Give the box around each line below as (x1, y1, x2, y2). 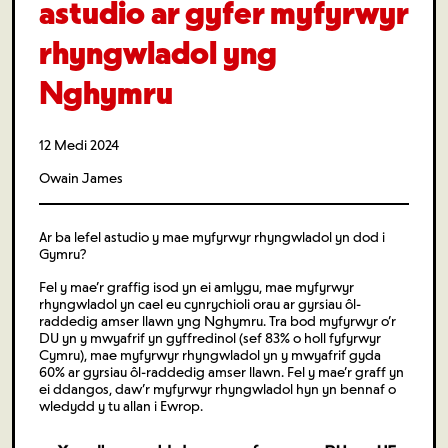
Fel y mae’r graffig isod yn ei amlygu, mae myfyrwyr (39, 278, 354, 296)
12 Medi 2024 (39, 136, 119, 154)
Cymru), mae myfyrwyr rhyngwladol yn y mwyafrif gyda (39, 346, 381, 364)
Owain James (39, 169, 123, 187)
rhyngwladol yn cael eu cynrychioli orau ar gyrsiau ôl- (39, 295, 361, 313)
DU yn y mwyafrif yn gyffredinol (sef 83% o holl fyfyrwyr (39, 329, 381, 347)
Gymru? (39, 245, 86, 263)
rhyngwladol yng (39, 33, 277, 72)
